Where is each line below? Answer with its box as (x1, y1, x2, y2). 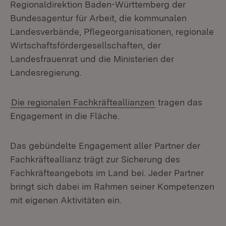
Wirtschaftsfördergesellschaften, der (10, 40, 161, 50)
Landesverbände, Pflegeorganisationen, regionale (10, 26, 214, 37)
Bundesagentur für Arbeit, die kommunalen (10, 13, 187, 23)
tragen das (155, 97, 202, 107)
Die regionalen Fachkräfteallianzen (11, 97, 154, 107)
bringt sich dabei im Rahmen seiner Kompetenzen (10, 181, 214, 192)
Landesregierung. (10, 67, 82, 78)
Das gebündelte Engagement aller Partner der (10, 140, 200, 151)
